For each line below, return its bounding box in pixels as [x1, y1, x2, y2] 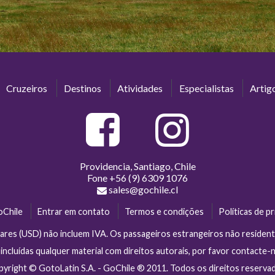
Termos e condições [125, 206, 204, 217]
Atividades [117, 82, 163, 95]
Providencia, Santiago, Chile [79, 160, 196, 172]
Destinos [63, 82, 101, 95]
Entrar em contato [37, 206, 110, 217]
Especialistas [179, 82, 234, 95]
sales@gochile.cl [109, 183, 178, 195]
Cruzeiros [6, 82, 48, 95]
